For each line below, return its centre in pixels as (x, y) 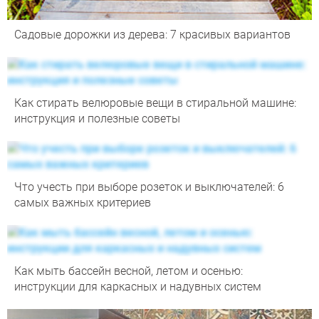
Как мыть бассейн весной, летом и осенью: (129, 271)
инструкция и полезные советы (97, 119)
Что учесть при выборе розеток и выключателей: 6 (149, 187)
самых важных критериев (83, 203)
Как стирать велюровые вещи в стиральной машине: (155, 103)
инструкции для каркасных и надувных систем (138, 287)
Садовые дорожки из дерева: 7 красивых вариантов (152, 35)
